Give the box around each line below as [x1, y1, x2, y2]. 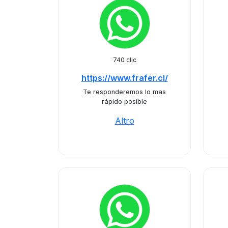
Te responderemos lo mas [83, 88, 166, 96]
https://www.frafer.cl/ [81, 73, 168, 83]
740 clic [112, 56, 136, 64]
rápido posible [102, 98, 147, 105]
